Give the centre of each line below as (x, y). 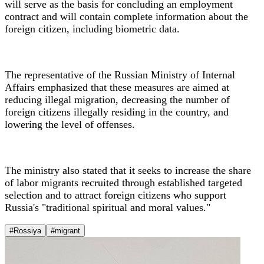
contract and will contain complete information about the (126, 16)
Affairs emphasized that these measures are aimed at (117, 87)
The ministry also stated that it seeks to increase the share (128, 170)
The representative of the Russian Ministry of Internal (120, 75)
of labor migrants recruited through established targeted (123, 182)
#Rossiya (25, 230)
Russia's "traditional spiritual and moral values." (108, 207)
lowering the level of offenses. (70, 124)
